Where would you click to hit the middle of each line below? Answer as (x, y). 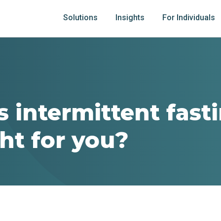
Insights (130, 18)
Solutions (80, 18)
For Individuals (188, 18)
